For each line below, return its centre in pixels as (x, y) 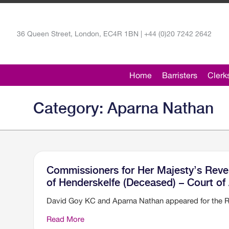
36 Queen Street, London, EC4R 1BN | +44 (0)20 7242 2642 (114, 34)
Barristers (179, 75)
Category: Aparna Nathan (123, 108)
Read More (65, 219)
